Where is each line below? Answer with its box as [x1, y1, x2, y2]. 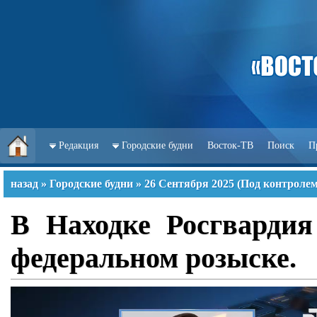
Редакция [59, 140, 98, 151]
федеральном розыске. [11, 242, 296, 274]
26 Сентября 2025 [144, 178, 234, 190]
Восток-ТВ [207, 140, 253, 151]
